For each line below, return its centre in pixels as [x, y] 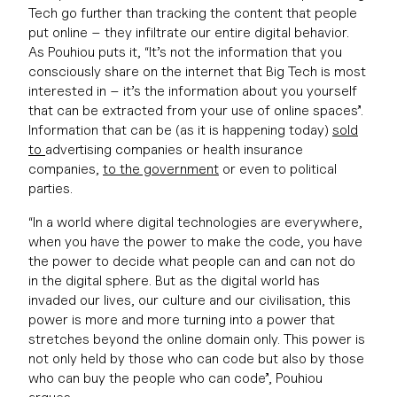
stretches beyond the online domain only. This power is [197, 339]
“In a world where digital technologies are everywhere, [195, 222]
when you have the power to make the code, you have [195, 241]
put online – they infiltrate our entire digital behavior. [189, 32]
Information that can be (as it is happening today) [180, 130]
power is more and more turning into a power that [182, 319]
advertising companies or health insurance [174, 149]
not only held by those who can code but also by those [196, 358]
